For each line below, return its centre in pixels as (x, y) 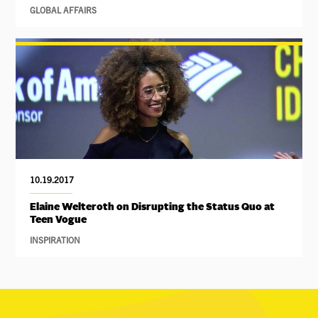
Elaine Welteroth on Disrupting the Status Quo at (153, 208)
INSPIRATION (55, 240)
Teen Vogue (59, 220)
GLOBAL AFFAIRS (64, 10)
